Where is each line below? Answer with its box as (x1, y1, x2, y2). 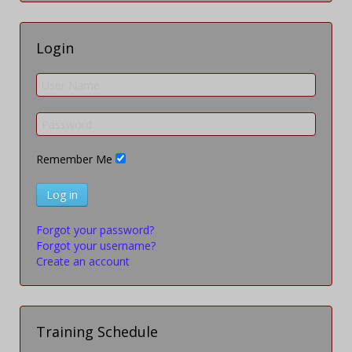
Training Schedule (36, 322, 158, 342)
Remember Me (36, 152, 112, 167)
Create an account (36, 254, 130, 269)
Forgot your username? (36, 238, 156, 254)
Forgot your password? (36, 222, 154, 238)
